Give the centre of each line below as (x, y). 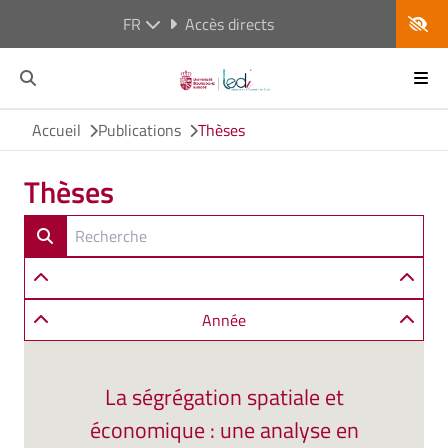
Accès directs (229, 24)
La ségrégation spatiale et (224, 397)
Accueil (56, 130)
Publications (139, 130)
